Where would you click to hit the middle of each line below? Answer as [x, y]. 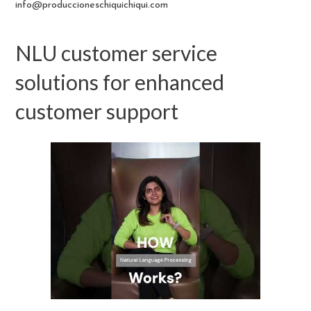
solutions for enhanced [120, 82]
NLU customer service [117, 53]
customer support [97, 111]
